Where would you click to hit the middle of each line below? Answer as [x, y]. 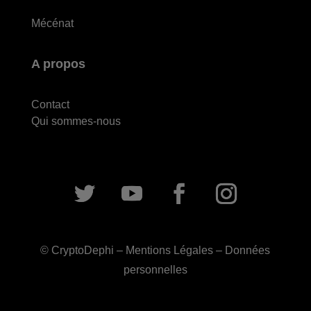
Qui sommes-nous [76, 121]
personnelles [155, 270]
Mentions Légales [170, 251]
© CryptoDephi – [83, 251]
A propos [58, 64]
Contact [50, 105]
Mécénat [52, 24]
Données [248, 251]
